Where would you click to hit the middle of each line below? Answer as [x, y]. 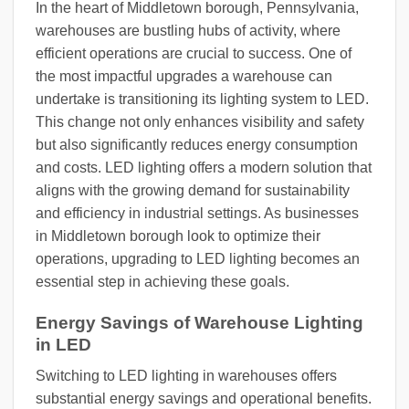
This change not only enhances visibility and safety [200, 122]
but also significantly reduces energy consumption [197, 145]
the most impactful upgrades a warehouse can [184, 76]
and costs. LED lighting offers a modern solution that [204, 168]
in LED [63, 344]
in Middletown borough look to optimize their [178, 236]
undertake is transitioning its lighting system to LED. [202, 99]
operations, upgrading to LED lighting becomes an [198, 259]
